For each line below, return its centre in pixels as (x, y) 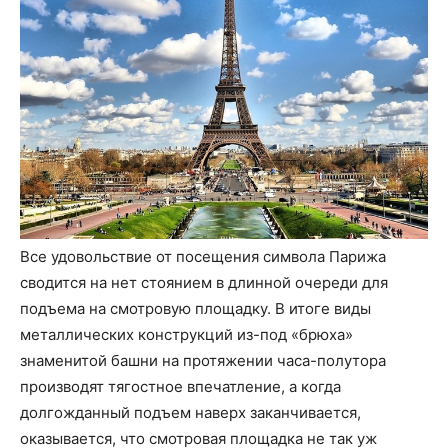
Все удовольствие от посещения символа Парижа (203, 257)
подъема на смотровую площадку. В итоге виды (195, 309)
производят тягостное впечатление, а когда (180, 387)
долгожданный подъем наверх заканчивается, (190, 413)
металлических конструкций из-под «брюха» (186, 335)
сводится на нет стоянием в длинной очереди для (204, 283)
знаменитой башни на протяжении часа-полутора (203, 361)
